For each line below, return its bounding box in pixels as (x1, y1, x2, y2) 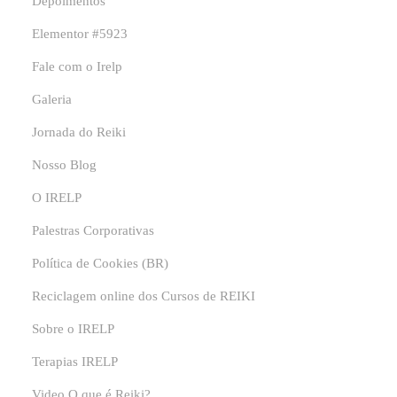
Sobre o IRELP (32, 322, 115, 337)
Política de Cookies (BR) (32, 256, 169, 271)
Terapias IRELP (32, 354, 119, 370)
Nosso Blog (32, 158, 97, 173)
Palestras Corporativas (32, 223, 155, 238)
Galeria (32, 92, 73, 107)
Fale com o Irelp (32, 59, 123, 74)
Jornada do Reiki (32, 125, 127, 140)
